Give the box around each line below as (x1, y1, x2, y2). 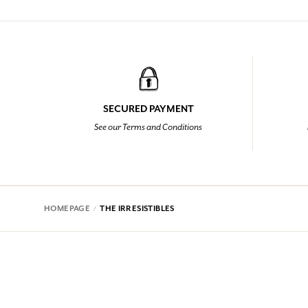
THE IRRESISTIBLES (100, 203, 175, 213)
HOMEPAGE (44, 203, 91, 213)
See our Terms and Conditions (94, 121, 202, 133)
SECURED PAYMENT (102, 102, 194, 115)
